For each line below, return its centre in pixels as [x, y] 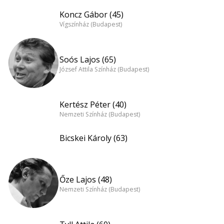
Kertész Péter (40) [93, 104]
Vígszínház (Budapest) [91, 24]
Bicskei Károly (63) [93, 138]
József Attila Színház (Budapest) [104, 69]
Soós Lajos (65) [88, 59]
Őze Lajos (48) [86, 179]
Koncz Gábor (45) [91, 14]
